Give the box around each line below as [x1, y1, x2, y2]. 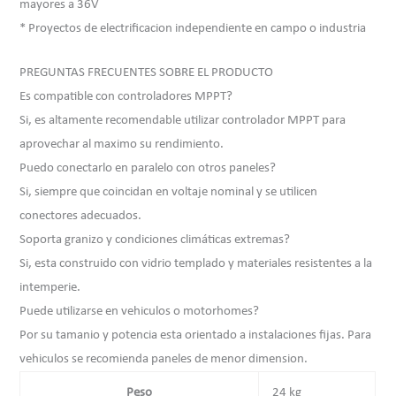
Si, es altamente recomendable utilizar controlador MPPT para [19, 114, 346, 128]
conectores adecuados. [19, 209, 142, 224]
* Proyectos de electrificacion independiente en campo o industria [19, 21, 367, 35]
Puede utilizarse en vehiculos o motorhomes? [19, 305, 260, 319]
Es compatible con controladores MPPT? [19, 90, 233, 104]
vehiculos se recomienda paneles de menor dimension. [19, 353, 308, 367]
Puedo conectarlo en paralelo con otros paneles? [19, 162, 277, 176]
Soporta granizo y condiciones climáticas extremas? [19, 233, 291, 247]
